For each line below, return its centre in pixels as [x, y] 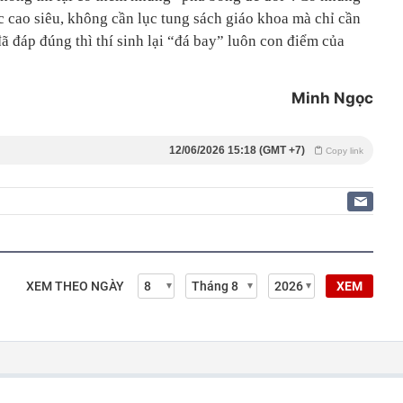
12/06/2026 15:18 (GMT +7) [237, 151]
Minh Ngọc [332, 99]
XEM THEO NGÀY [75, 287]
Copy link [345, 151]
